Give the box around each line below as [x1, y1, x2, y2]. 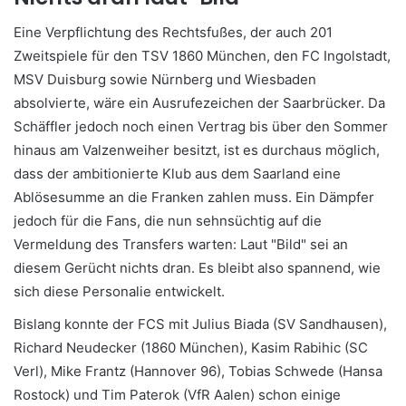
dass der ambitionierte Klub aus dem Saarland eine [14, 165, 341, 183]
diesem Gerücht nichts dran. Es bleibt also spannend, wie [14, 259, 381, 277]
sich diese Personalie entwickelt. [14, 283, 225, 301]
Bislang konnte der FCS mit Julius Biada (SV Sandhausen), [14, 315, 387, 333]
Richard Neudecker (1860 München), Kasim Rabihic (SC [14, 339, 368, 357]
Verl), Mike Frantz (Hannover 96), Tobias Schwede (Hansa [14, 362, 382, 381]
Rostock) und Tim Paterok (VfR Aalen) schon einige [14, 386, 341, 404]
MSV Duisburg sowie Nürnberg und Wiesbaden [14, 71, 316, 89]
